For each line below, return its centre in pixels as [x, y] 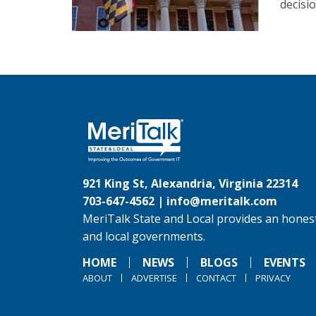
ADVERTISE [154, 278]
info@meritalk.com [222, 201]
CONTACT [216, 278]
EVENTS [285, 263]
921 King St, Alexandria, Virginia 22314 [190, 184]
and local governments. [144, 237]
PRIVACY [273, 278]
